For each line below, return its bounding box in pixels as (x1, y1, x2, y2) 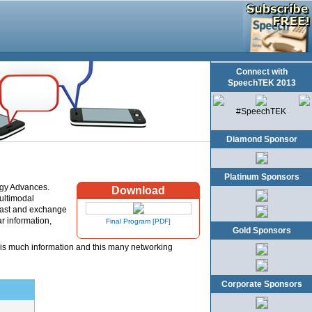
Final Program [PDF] (106, 217, 171, 226)
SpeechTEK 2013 (227, 78, 296, 88)
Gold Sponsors (232, 226, 291, 235)
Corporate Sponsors (221, 279, 302, 289)
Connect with (235, 67, 288, 77)
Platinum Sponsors (224, 172, 299, 182)
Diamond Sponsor (226, 134, 297, 144)
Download (111, 185, 165, 197)
